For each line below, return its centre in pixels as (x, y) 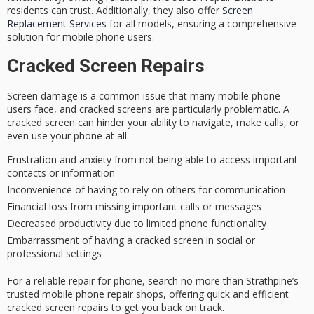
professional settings (54, 253)
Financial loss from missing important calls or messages (134, 206)
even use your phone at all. (68, 135)
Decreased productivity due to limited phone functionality (137, 223)
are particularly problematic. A (221, 109)
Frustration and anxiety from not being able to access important (152, 159)
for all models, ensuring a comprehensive (202, 24)
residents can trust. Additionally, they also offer (115, 11)
